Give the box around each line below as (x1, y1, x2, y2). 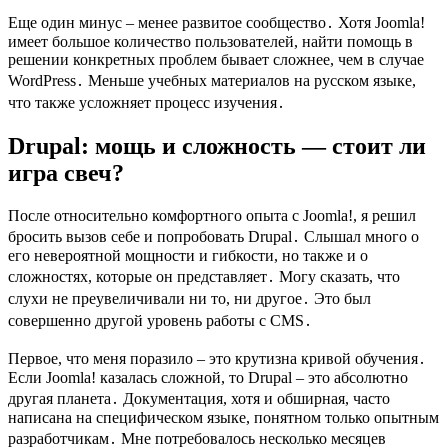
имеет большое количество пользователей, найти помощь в (8, 33, 413, 51)
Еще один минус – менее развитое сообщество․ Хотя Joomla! (8, 14, 425, 32)
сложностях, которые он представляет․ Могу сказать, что (8, 268, 400, 286)
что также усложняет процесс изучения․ (8, 94, 285, 112)
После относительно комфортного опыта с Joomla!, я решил (8, 207, 416, 225)
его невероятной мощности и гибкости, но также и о (8, 247, 368, 265)
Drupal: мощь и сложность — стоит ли (8, 133, 426, 160)
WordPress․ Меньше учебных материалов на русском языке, (8, 72, 416, 90)
